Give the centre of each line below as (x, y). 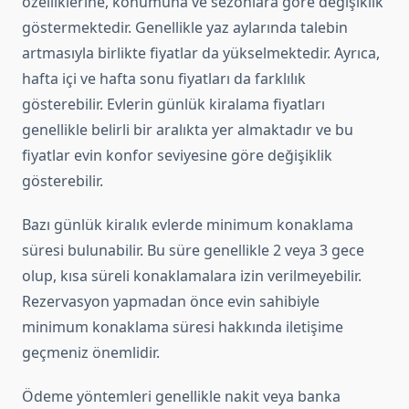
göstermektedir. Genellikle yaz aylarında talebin (185, 28)
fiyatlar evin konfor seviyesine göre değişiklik (177, 156)
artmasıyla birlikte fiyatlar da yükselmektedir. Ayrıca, (201, 53)
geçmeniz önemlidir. (91, 353)
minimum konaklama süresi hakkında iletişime (183, 327)
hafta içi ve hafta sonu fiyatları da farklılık (164, 79)
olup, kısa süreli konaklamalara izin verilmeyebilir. (192, 276)
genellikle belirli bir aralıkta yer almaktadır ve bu (188, 130)
